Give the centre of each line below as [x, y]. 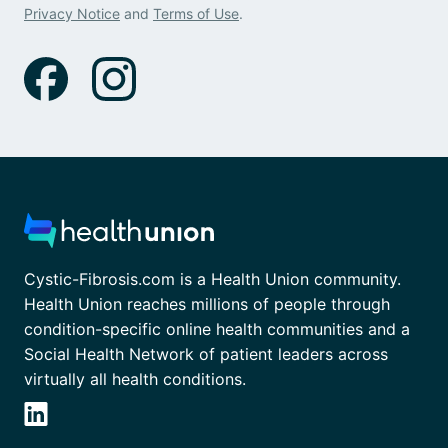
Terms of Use [196, 13]
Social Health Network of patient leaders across [206, 354]
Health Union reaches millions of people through [207, 304]
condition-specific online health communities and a [217, 329]
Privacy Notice [72, 13]
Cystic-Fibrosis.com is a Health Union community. [212, 279]
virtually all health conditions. [135, 379]
